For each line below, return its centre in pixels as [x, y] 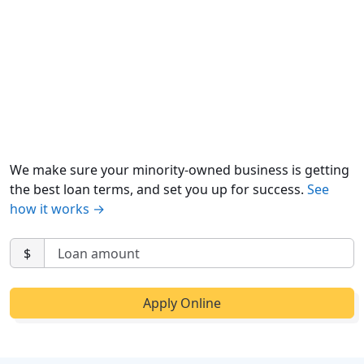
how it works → [57, 209]
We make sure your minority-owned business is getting [180, 170]
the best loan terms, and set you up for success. [158, 190]
